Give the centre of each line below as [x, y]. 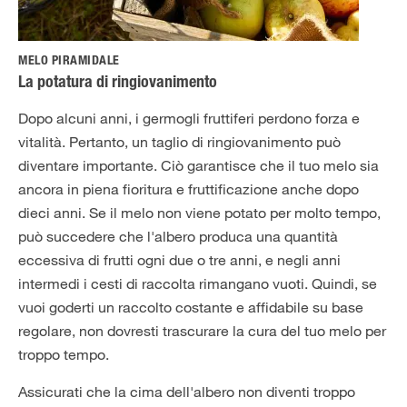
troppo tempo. [64, 355]
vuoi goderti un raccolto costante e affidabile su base [191, 308]
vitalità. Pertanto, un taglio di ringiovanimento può [179, 142]
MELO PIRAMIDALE [69, 62]
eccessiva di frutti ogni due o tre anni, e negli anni [179, 260]
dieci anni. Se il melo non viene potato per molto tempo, [199, 213]
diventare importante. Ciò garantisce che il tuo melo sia [199, 166]
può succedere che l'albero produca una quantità [178, 237]
